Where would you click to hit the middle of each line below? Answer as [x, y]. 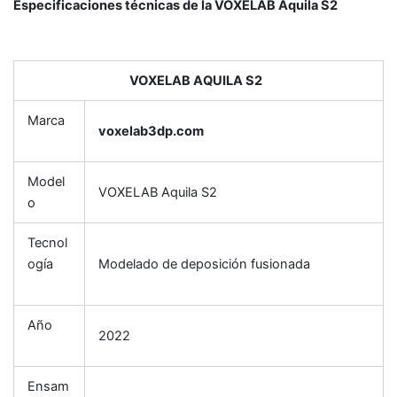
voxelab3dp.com [151, 131]
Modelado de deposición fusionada [213, 264]
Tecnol [47, 242]
